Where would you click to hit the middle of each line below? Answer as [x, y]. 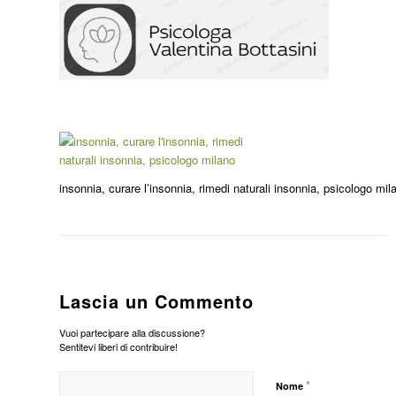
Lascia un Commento [156, 301]
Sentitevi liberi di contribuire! [118, 347]
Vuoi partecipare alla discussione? [132, 333]
